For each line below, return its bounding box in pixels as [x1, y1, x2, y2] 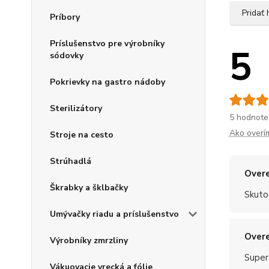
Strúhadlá [50, 156, 91, 168]
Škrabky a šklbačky [50, 182, 128, 194]
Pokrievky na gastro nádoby [50, 76, 165, 88]
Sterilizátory [50, 103, 102, 115]
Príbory [50, 11, 80, 23]
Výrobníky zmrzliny [50, 235, 128, 247]
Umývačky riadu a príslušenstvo [50, 208, 179, 220]
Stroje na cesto [50, 129, 113, 141]
